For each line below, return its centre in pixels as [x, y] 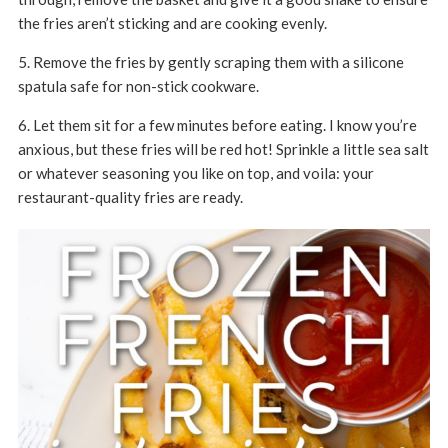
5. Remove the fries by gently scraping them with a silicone [210, 62]
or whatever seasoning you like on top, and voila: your [195, 173]
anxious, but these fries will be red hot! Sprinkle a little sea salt [223, 149]
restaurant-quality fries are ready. [130, 197]
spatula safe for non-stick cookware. [138, 86]
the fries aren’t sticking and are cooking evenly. [172, 23]
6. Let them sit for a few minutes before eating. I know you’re [217, 125]
